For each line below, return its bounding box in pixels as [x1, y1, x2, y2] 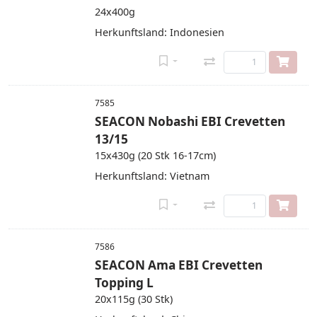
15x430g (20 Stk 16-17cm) [95, 149, 216, 162]
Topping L [95, 275, 154, 291]
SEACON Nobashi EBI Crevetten [95, 113, 285, 129]
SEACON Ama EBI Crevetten [95, 257, 263, 273]
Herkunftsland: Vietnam [95, 169, 209, 183]
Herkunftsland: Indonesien [95, 25, 224, 39]
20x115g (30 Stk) [95, 292, 173, 306]
